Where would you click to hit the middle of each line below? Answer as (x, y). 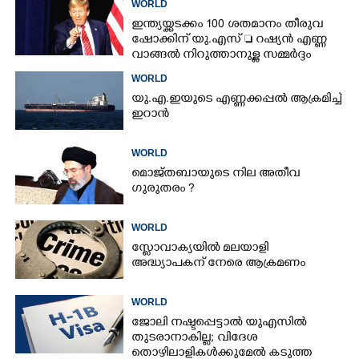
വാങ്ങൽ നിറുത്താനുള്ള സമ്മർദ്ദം (222, 55)
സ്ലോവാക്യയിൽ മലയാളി (200, 248)
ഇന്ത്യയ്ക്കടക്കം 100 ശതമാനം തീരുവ (228, 25)
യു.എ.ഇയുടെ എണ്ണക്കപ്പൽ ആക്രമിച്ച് (237, 99)
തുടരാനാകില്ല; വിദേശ (195, 338)
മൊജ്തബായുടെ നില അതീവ (216, 174)
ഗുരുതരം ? (163, 189)
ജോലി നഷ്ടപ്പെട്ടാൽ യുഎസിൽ (219, 323)
